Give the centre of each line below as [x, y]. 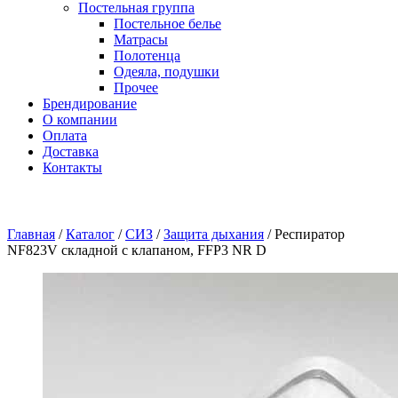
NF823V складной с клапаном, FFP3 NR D [137, 250]
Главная [31, 234]
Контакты [72, 167]
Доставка [71, 151]
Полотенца [147, 56]
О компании [80, 119]
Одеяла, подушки [167, 72]
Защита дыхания [214, 234]
